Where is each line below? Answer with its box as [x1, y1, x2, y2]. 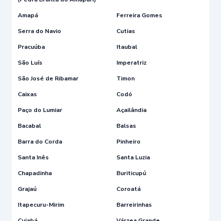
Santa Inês [18, 153, 49, 161]
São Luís [18, 58, 42, 67]
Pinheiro [116, 137, 141, 146]
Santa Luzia [116, 153, 150, 161]
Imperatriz [116, 58, 147, 67]
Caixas [18, 90, 37, 98]
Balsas [116, 121, 136, 130]
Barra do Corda [18, 137, 62, 146]
